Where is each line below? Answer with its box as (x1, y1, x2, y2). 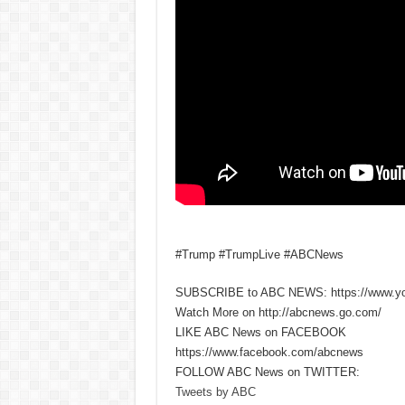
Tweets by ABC (174, 384, 256, 399)
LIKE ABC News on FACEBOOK (174, 325, 346, 339)
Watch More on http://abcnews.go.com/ (174, 305, 381, 319)
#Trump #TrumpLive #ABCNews (174, 247, 344, 261)
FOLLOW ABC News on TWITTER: (174, 364, 360, 379)
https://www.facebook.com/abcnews (174, 344, 363, 359)
